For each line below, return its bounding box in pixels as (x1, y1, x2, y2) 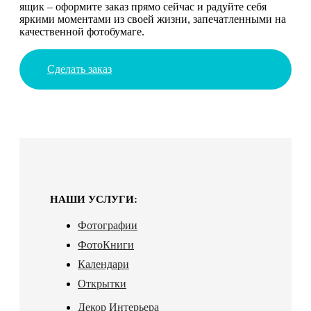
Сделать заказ (47, 62, 112, 75)
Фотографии (78, 219, 137, 231)
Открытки (78, 277, 126, 289)
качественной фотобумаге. (19, 25, 144, 37)
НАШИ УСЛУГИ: (50, 193, 137, 205)
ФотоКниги (78, 238, 134, 251)
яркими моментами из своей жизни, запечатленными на (19, 12, 286, 25)
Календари (78, 258, 129, 270)
